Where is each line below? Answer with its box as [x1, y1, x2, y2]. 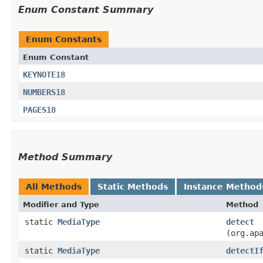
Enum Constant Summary [18, 4, 153, 15]
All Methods [26, 181, 82, 191]
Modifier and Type [23, 200, 99, 209]
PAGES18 [23, 104, 56, 114]
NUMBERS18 [23, 87, 65, 97]
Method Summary [18, 151, 112, 163]
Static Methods [97, 181, 168, 191]
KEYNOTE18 [23, 69, 65, 79]
